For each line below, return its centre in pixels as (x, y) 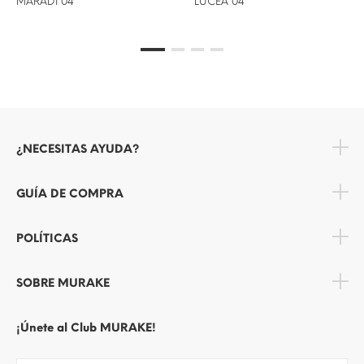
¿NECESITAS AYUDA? (78, 149)
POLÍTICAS (47, 239)
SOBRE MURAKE (63, 284)
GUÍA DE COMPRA (70, 194)
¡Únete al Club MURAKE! (86, 328)
